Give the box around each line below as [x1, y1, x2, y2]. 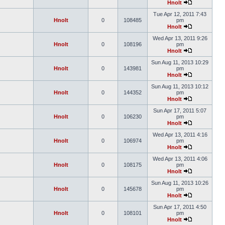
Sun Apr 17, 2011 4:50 [153, 204, 206, 210]
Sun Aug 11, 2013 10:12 [151, 83, 208, 89]
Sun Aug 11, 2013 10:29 [151, 59, 208, 65]
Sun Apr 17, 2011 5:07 [153, 107, 206, 114]
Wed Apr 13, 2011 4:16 [152, 132, 207, 138]
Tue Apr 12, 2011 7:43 [153, 11, 206, 17]
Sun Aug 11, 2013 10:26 [151, 180, 208, 186]
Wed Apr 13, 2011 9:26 [152, 35, 207, 41]
